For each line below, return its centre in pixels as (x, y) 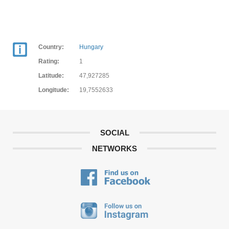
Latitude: (51, 76)
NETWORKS (114, 148)
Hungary (91, 47)
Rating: (49, 61)
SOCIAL (114, 133)
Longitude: (54, 90)
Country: (51, 47)
